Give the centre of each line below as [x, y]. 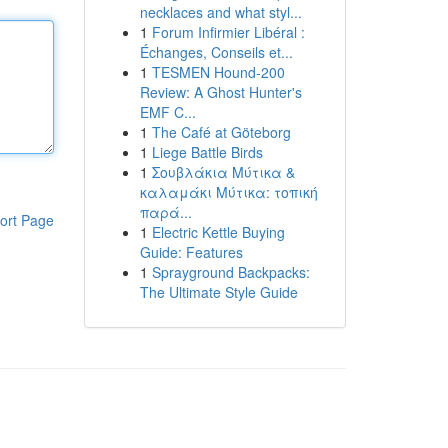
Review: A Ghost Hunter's [220, 92]
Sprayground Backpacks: [230, 272]
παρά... [165, 212]
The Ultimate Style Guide [218, 292]
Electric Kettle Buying [218, 232]
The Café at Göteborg [221, 132]
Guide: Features [191, 252]
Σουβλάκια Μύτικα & [223, 172]
